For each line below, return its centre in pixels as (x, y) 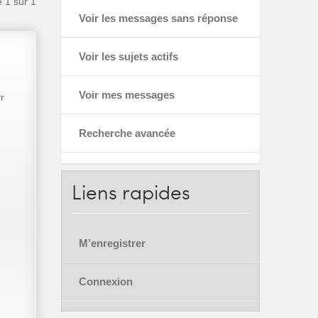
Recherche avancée (127, 133)
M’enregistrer (112, 243)
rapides (154, 192)
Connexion (106, 281)
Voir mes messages (127, 95)
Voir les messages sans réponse (158, 18)
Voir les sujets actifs (128, 56)
